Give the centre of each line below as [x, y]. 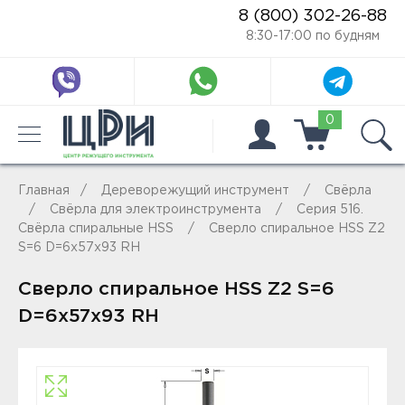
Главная [44, 191]
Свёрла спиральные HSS [96, 229]
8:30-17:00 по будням [313, 36]
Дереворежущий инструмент [195, 191]
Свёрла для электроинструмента [155, 210]
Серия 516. [330, 210]
